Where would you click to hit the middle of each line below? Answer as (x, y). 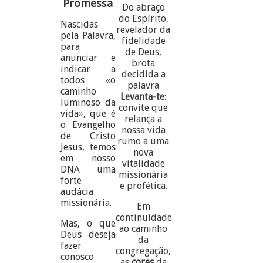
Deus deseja (88, 234)
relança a (144, 119)
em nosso (88, 158)
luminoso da (88, 102)
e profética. (143, 186)
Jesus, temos (88, 147)
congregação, (144, 251)
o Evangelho (88, 124)
